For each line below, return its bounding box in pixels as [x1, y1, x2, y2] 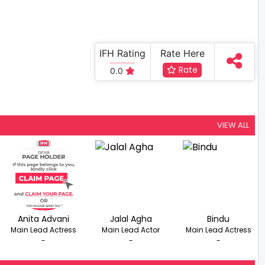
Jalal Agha [109, 212, 152, 225]
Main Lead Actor [102, 224, 160, 235]
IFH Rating [99, 47, 146, 59]
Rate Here [160, 47, 205, 59]
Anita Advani [18, 212, 70, 225]
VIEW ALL [217, 119, 249, 131]
